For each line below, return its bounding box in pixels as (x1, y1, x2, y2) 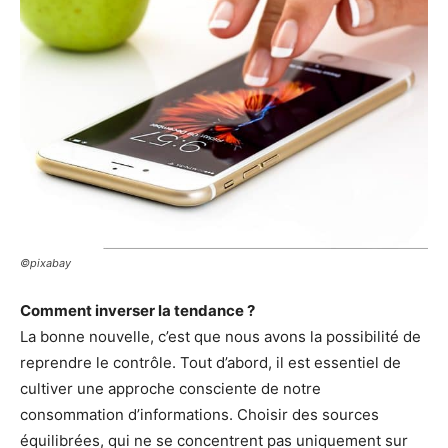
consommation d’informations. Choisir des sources (20, 405, 379, 425)
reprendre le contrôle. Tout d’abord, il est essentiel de (20, 353, 401, 373)
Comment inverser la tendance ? (20, 301, 255, 321)
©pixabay (20, 256, 71, 271)
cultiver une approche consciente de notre (20, 379, 321, 399)
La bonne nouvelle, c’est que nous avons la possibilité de (20, 327, 421, 347)
